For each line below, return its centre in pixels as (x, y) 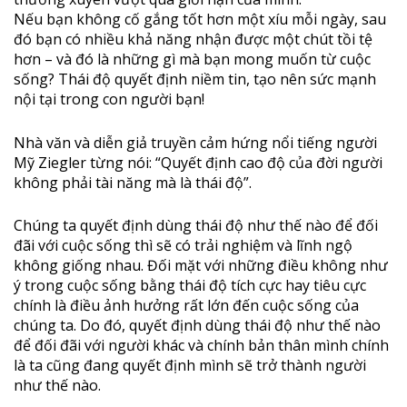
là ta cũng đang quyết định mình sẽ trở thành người (190, 366)
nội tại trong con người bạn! (109, 99)
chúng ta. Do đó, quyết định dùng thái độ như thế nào (197, 326)
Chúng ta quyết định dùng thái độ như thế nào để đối (196, 226)
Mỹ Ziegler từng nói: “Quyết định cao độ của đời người (198, 162)
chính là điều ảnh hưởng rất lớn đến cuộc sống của (186, 306)
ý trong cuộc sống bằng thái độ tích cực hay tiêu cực (190, 286)
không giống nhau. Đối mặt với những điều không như (201, 266)
